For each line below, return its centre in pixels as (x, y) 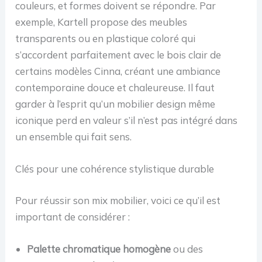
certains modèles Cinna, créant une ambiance (118, 71)
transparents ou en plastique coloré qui (106, 38)
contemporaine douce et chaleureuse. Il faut (115, 87)
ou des (187, 249)
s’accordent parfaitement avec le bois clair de (118, 54)
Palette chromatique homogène (99, 249)
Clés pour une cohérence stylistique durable (115, 169)
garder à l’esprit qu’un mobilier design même (116, 104)
